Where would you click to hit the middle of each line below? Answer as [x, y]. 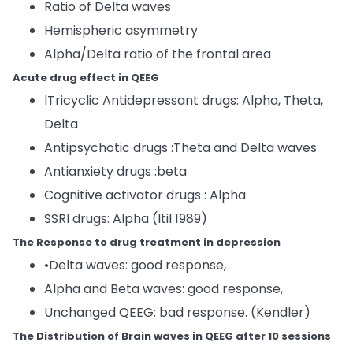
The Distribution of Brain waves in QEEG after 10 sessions [172, 336]
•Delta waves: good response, [135, 265]
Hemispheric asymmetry [121, 30]
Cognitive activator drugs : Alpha [145, 195]
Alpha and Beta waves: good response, [163, 289]
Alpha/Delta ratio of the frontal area [158, 54]
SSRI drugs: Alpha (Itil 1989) [126, 219]
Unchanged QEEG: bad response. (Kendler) [177, 312]
